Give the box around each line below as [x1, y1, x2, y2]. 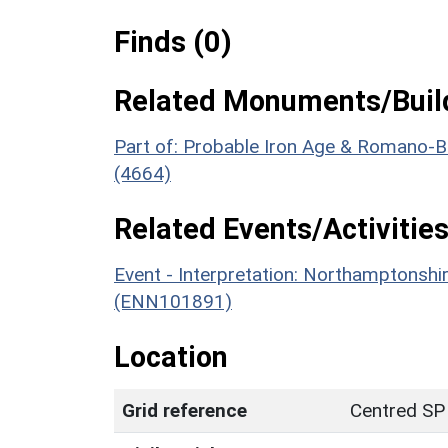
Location [114, 339, 228, 374]
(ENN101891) [114, 289, 232, 313]
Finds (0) [114, 24, 232, 59]
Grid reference [122, 398, 247, 422]
